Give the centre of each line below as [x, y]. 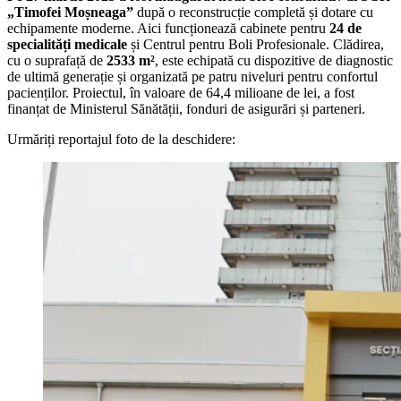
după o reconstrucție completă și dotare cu [253, 12]
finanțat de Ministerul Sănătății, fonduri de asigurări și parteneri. [186, 108]
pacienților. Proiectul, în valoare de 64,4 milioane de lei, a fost [181, 92]
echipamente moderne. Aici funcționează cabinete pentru [168, 28]
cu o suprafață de [57, 60]
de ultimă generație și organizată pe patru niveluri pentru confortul [192, 76]
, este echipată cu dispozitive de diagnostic [274, 60]
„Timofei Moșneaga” [70, 12]
